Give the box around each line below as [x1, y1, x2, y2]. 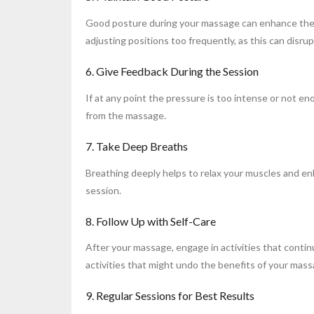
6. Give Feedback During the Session [86, 64, 259, 78]
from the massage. [86, 109, 166, 121]
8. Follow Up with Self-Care [86, 214, 216, 228]
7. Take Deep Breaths [86, 139, 188, 153]
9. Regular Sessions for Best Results [86, 289, 254, 303]
